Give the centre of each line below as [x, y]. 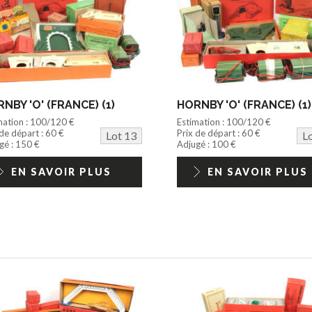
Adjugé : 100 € [206, 144]
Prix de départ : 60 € [218, 133]
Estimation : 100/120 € [224, 122]
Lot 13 [121, 135]
